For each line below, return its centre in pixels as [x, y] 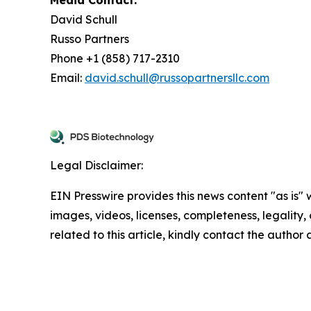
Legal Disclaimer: [96, 165]
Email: [67, 77]
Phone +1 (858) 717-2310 [115, 58]
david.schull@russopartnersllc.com [177, 77]
